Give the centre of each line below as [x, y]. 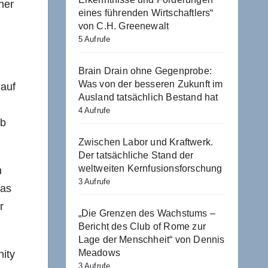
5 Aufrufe [94, 39]
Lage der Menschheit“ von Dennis [151, 240]
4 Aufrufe [94, 110]
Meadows [99, 253]
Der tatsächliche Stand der [136, 155]
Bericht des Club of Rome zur [142, 226]
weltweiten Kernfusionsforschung [150, 168]
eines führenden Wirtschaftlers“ [146, 13]
